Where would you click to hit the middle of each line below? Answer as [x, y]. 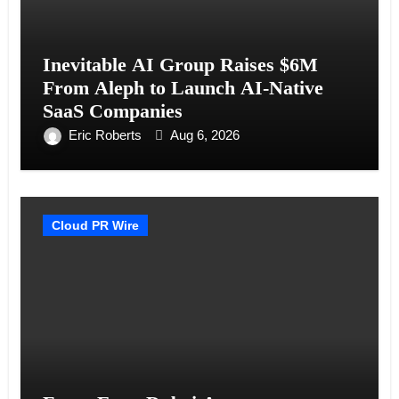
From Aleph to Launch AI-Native [183, 87]
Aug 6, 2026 [204, 134]
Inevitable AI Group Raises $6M [180, 64]
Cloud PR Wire [95, 225]
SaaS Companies [112, 110]
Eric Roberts [106, 134]
